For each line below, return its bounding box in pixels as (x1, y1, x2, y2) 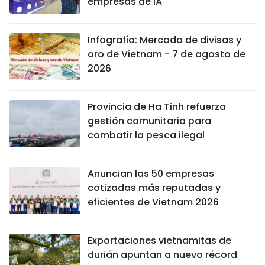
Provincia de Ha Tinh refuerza (88, 100, 226, 114)
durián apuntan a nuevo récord (88, 248, 237, 261)
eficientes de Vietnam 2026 (88, 195, 219, 209)
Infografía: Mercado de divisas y (88, 33, 241, 47)
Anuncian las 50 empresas (88, 167, 214, 180)
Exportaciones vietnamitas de (88, 234, 231, 247)
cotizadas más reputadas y (88, 181, 221, 195)
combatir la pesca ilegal (88, 128, 205, 142)
